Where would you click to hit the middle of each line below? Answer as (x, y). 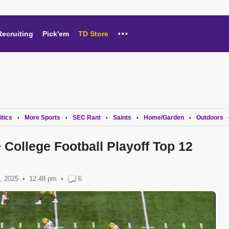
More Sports (42, 118)
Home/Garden (164, 118)
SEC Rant (87, 118)
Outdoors (210, 118)
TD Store (93, 34)
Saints (122, 118)
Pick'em (56, 34)
